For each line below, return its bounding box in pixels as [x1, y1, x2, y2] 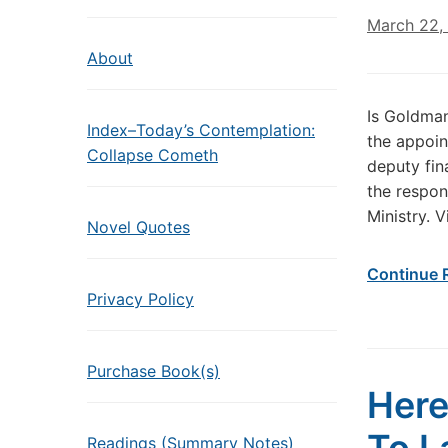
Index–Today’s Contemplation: [87, 120, 315, 140]
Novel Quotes [87, 217, 190, 237]
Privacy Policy [87, 289, 194, 309]
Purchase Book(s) [87, 361, 220, 381]
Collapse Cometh [87, 145, 218, 165]
